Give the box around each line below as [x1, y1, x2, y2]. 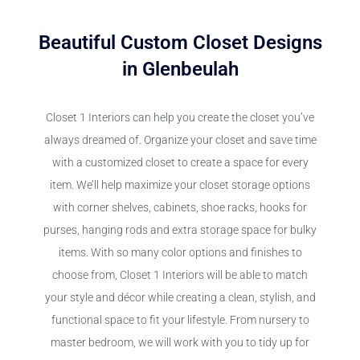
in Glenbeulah [121, 58, 239, 81]
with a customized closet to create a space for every [51, 156, 309, 170]
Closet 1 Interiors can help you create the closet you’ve [46, 111, 314, 125]
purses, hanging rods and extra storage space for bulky [43, 223, 317, 238]
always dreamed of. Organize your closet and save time [43, 133, 317, 148]
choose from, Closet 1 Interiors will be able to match [52, 268, 308, 283]
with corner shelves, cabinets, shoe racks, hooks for [53, 201, 307, 215]
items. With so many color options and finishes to [58, 246, 302, 260]
